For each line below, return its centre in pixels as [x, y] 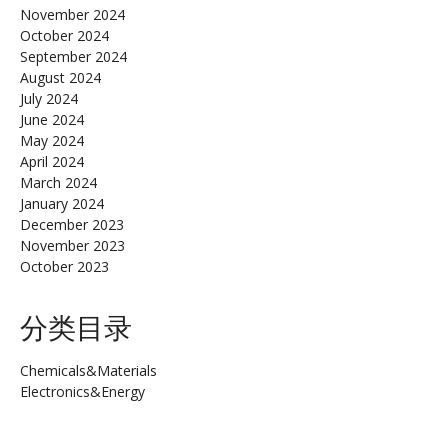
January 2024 [62, 204]
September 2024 [73, 57]
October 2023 [64, 267]
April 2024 [52, 162]
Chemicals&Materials [88, 371]
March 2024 [58, 183]
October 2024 [64, 36]
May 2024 [52, 141]
